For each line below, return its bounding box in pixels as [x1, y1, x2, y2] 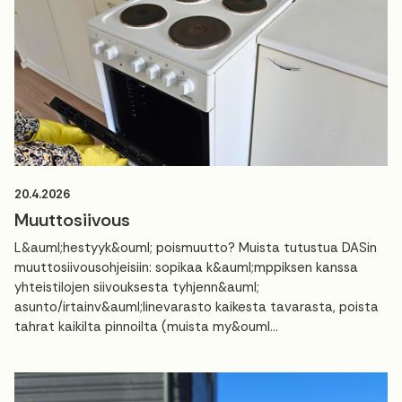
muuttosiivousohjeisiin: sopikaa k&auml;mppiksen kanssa [14, 258, 358, 277]
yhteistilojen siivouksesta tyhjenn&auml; [14, 278, 259, 297]
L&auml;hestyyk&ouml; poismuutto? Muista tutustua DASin [14, 239, 377, 258]
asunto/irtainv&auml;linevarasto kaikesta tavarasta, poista [14, 298, 379, 317]
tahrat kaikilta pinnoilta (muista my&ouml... [14, 318, 278, 336]
